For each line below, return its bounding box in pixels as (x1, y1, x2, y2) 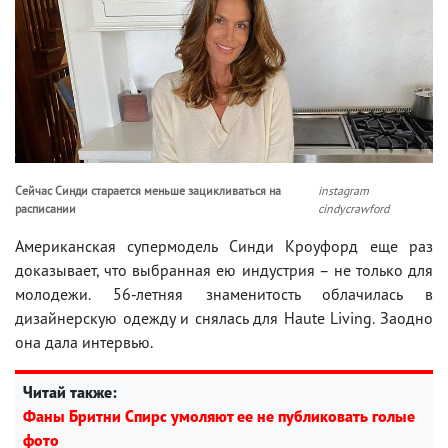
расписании (15, 200, 76, 216)
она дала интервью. (15, 331, 153, 352)
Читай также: (23, 381, 117, 402)
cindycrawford (318, 200, 390, 216)
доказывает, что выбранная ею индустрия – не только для (15, 259, 433, 280)
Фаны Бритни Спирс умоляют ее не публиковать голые (23, 405, 415, 426)
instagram (318, 182, 370, 198)
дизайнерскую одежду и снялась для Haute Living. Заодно (15, 307, 433, 328)
